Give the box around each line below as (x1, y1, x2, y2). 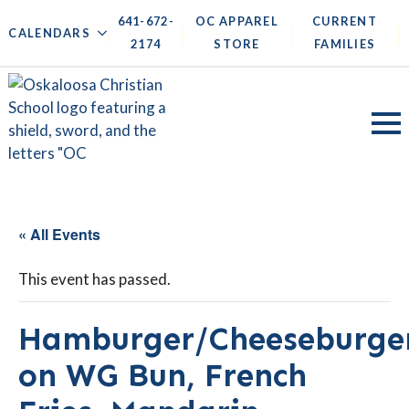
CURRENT (312, 14, 378, 28)
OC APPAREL (195, 14, 278, 28)
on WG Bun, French (18, 355, 307, 394)
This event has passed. (18, 268, 171, 288)
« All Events (18, 223, 100, 245)
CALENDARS (8, 26, 90, 40)
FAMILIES (313, 37, 376, 51)
